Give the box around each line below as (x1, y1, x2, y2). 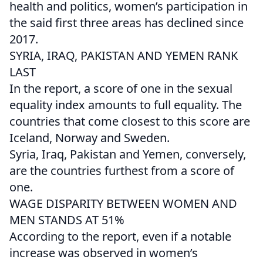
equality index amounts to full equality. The (9, 97, 242, 113)
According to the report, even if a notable (9, 228, 231, 245)
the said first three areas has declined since (9, 15, 244, 31)
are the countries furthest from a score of (9, 163, 234, 179)
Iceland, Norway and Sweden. (9, 130, 170, 146)
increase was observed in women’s (9, 245, 198, 261)
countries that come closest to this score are (9, 113, 250, 130)
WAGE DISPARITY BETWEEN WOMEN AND (9, 195, 237, 212)
